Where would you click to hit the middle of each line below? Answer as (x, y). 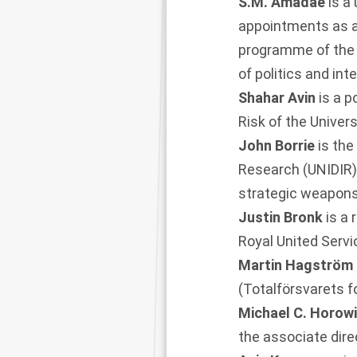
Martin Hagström (296, 265)
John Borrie (277, 145)
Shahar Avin (279, 98)
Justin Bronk (280, 217)
